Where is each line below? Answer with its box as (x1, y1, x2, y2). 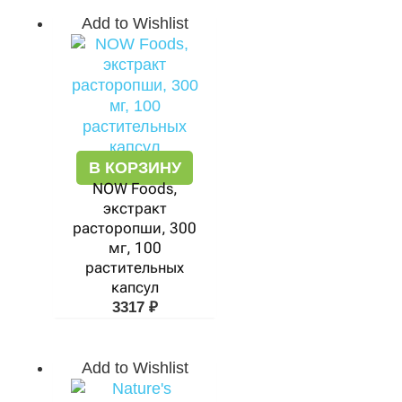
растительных (85, 258, 184, 276)
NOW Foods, (92, 179, 178, 197)
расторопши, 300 (73, 219, 197, 237)
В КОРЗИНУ (88, 159, 181, 177)
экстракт (102, 199, 167, 217)
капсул (110, 278, 159, 296)
